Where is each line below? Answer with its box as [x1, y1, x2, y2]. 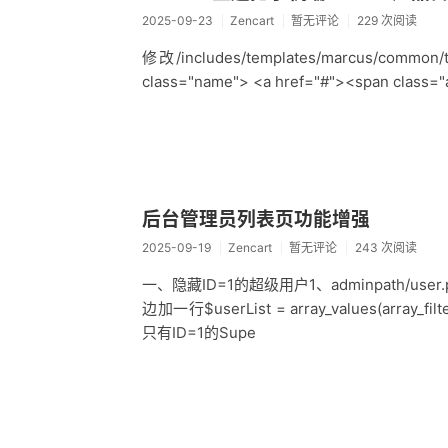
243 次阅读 [354, 239, 417, 255]
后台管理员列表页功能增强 [142, 208, 370, 232]
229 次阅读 [356, 12, 417, 28]
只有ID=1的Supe [142, 322, 256, 342]
